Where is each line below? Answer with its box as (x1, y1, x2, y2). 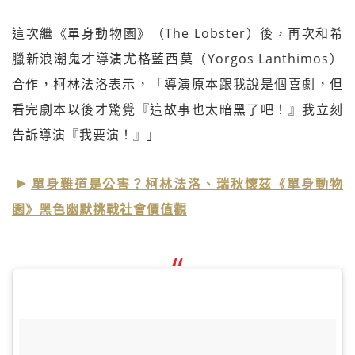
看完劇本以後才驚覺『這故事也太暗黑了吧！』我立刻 (12, 101, 343, 118)
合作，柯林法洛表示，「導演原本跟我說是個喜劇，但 (12, 75, 343, 93)
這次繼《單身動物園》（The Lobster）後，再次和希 (12, 25, 343, 42)
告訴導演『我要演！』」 (12, 126, 160, 143)
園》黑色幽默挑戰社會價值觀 (12, 200, 187, 218)
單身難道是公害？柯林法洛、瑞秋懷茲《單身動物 (31, 175, 343, 193)
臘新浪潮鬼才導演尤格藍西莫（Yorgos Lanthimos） (12, 50, 343, 67)
